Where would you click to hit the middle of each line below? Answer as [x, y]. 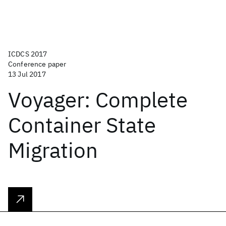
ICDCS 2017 [28, 54]
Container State [82, 125]
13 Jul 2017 [27, 74]
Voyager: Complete [98, 100]
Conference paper [37, 64]
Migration [53, 150]
